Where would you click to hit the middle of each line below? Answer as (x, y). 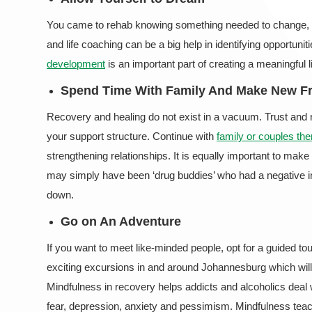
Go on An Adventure (121, 221)
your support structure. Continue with (132, 136)
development (76, 63)
